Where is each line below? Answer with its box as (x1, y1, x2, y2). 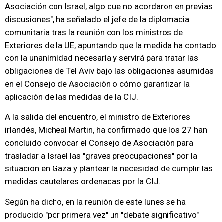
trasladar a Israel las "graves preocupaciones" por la (5, 151, 197, 161)
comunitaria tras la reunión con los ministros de (5, 27, 183, 37)
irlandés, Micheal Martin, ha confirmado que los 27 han (5, 125, 207, 135)
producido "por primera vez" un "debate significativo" (5, 210, 199, 220)
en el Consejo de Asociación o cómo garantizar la (5, 79, 190, 89)
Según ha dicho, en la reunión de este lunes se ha (5, 197, 186, 207)
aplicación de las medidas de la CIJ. (5, 92, 138, 102)
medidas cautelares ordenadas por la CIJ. (5, 176, 161, 186)
